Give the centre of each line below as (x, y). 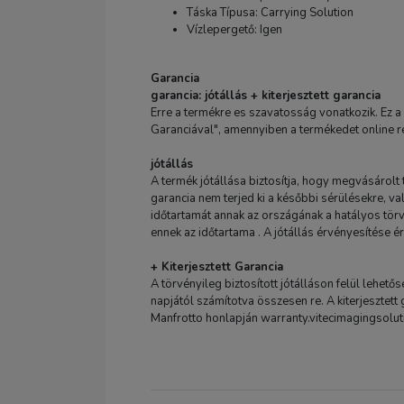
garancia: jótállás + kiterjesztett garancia (266, 96)
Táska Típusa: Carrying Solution (270, 13)
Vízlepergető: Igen (234, 30)
